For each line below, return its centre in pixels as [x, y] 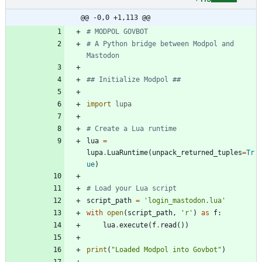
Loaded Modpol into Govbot [166, 250]
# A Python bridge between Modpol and [160, 44]
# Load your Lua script [132, 189]
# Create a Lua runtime [132, 129]
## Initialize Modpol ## [134, 80]
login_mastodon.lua [185, 201]
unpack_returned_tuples [197, 153]
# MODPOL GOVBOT [117, 32]
